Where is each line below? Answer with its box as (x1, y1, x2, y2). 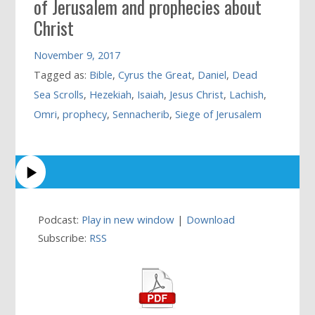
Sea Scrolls (34, 88, 84, 102)
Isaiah (137, 88, 165, 102)
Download (186, 212, 236, 226)
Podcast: (38, 212, 82, 226)
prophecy (63, 108, 108, 122)
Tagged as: (34, 68, 90, 82)
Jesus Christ (169, 88, 224, 102)
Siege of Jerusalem (175, 108, 262, 122)
